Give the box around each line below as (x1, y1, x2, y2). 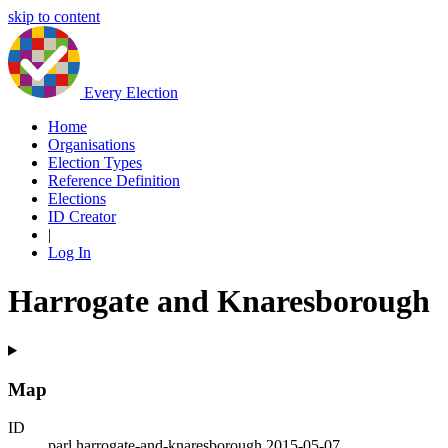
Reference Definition (48, 172, 180, 189)
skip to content (8, 8, 100, 25)
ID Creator (48, 208, 116, 225)
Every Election (84, 84, 178, 101)
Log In (48, 244, 91, 261)
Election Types (48, 154, 142, 171)
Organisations (48, 136, 135, 153)
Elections (48, 190, 106, 207)
